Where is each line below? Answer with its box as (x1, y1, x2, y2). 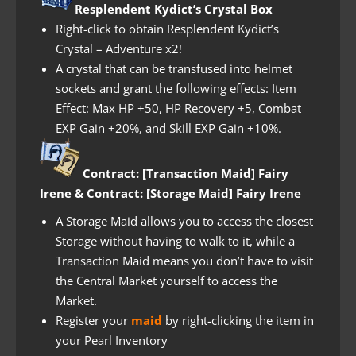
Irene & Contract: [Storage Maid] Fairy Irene (40, 184, 301, 201)
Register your (56, 311, 131, 328)
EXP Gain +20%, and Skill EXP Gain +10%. (56, 119, 281, 136)
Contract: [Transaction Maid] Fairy (79, 164, 288, 181)
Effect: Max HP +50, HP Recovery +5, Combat (56, 99, 301, 116)
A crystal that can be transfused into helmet (56, 60, 292, 76)
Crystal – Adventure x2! (56, 40, 182, 56)
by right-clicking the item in (162, 311, 314, 328)
